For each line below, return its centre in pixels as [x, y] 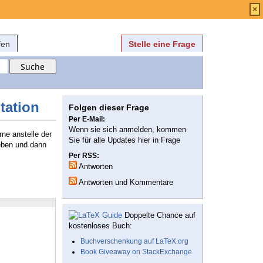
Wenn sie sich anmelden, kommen [127, 130]
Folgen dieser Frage [109, 108]
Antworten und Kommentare [125, 183]
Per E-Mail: [87, 119]
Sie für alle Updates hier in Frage [124, 140]
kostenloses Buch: [100, 226]
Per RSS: [84, 156]
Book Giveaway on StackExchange [136, 252]
